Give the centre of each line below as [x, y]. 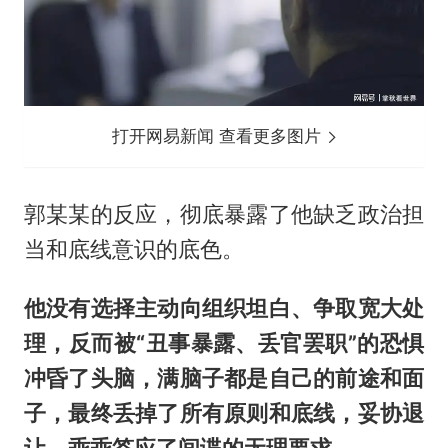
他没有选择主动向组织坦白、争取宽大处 [224, 307]
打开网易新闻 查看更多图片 [219, 135]
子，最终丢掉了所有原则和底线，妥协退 [224, 412]
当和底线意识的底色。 [133, 248]
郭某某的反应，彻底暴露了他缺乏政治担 [224, 213]
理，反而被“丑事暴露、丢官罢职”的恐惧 [224, 342]
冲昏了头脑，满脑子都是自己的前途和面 [224, 377]
